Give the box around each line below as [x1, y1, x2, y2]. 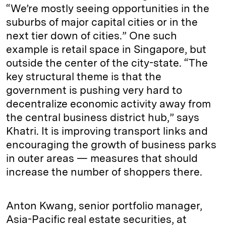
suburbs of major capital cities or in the [6, 16, 198, 28]
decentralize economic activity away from [6, 97, 211, 110]
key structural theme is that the [6, 70, 161, 83]
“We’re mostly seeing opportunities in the [6, 2, 209, 15]
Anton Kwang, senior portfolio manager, [6, 199, 202, 212]
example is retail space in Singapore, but [6, 43, 206, 55]
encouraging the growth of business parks [6, 138, 216, 151]
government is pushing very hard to [6, 84, 182, 96]
